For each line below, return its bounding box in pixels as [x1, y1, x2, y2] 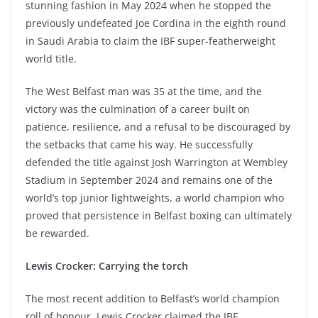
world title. [26, 52, 77, 66]
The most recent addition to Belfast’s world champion [26, 292, 280, 306]
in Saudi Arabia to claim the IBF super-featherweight [26, 34, 275, 48]
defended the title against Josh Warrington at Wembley [26, 155, 287, 170]
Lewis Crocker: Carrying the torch [26, 259, 188, 273]
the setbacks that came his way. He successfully [26, 138, 253, 152]
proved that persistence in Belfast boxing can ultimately [26, 209, 292, 223]
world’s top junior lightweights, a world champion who [26, 191, 284, 205]
